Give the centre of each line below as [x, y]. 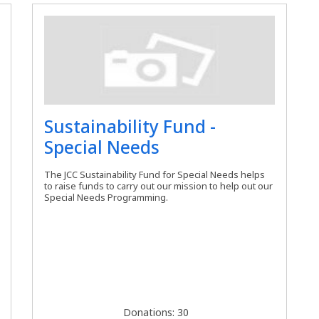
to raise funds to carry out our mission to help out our [159, 185]
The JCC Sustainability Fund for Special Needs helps [155, 174]
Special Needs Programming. [106, 197]
